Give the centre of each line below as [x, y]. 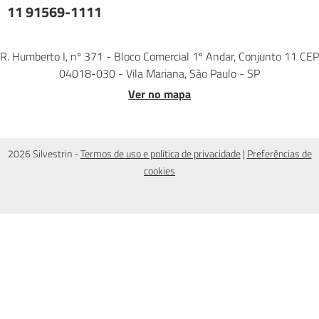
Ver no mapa [159, 94]
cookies [159, 171]
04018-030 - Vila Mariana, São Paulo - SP [159, 74]
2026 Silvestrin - [44, 154]
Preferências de [279, 154]
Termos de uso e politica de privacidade [160, 154]
